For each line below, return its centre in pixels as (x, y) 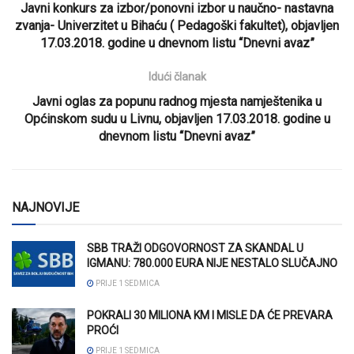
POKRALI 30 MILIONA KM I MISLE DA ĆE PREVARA (210, 316)
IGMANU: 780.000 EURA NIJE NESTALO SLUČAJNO (212, 264)
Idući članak (177, 77)
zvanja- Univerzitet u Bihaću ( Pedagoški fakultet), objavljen (177, 26)
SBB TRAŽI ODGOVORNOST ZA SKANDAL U (195, 249)
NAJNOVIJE (45, 208)
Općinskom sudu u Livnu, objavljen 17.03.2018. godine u (177, 119)
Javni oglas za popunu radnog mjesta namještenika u (177, 102)
